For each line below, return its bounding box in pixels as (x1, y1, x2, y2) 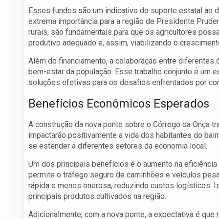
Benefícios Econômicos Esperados (28, 97, 209, 111)
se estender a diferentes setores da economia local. (28, 141, 207, 151)
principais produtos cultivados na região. (28, 192, 166, 201)
